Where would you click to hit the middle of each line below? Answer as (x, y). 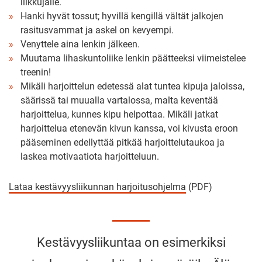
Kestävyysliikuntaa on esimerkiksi (131, 242)
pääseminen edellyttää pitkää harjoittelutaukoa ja (123, 142)
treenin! (36, 72)
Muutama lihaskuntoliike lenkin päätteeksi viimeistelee (133, 58)
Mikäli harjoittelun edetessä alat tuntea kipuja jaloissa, (132, 86)
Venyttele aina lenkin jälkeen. (80, 44)
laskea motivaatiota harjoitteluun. (90, 156)
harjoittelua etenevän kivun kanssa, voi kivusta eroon (129, 128)
